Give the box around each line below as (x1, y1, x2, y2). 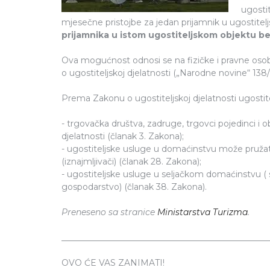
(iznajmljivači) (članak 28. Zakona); (61, 155, 201, 167)
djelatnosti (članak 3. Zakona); (61, 130, 184, 142)
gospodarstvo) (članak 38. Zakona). (61, 181, 207, 192)
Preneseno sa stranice (61, 206, 157, 218)
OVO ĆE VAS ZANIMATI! (61, 257, 165, 268)
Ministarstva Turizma (157, 206, 248, 218)
